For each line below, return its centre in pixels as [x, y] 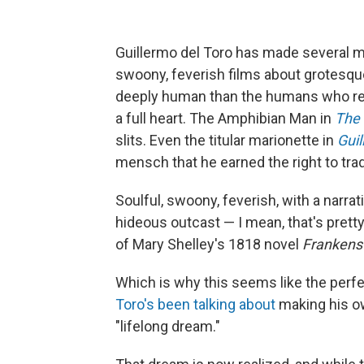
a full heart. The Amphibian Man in [225, 118]
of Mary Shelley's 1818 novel [209, 244]
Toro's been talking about [195, 304]
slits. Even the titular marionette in [226, 140]
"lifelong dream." [168, 326]
